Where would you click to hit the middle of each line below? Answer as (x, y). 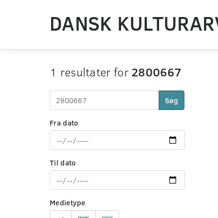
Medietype (68, 202)
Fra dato (64, 123)
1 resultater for (91, 72)
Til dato (63, 163)
